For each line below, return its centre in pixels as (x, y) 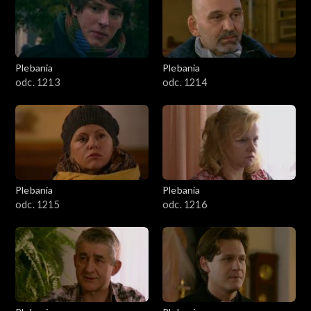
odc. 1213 (37, 82)
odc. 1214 (185, 82)
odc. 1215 (37, 204)
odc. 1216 (185, 204)
